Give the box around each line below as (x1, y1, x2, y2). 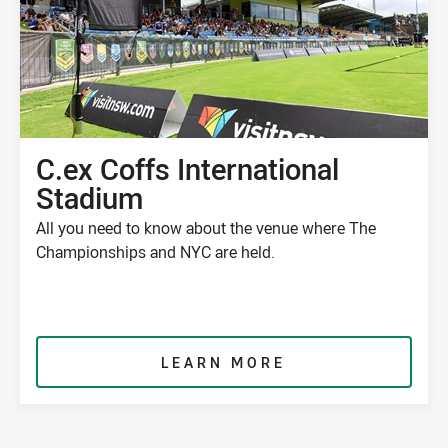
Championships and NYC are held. (35, 241, 275, 264)
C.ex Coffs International (35, 149, 339, 189)
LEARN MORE (161, 353, 287, 373)
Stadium (35, 178, 143, 218)
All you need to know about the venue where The (35, 217, 376, 240)
